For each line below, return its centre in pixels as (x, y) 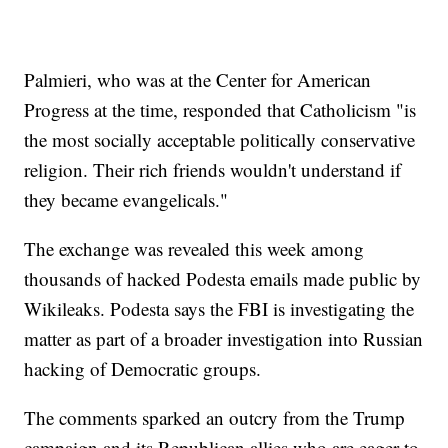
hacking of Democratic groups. (143, 369)
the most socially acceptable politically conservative (220, 140)
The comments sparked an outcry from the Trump (215, 418)
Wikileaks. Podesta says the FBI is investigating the (219, 309)
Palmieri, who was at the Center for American (198, 80)
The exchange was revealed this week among (194, 249)
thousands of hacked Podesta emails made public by (223, 279)
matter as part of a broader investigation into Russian (224, 339)
